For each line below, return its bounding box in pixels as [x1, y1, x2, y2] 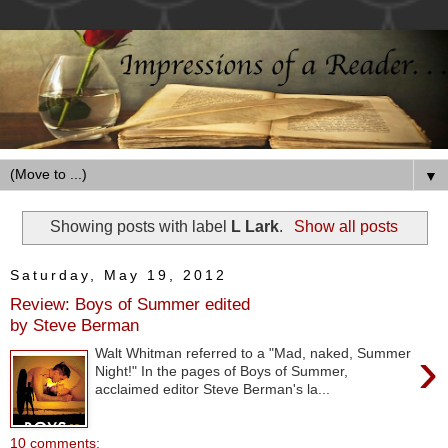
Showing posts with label [50, 218, 232, 236]
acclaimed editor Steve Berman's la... [95, 381, 331, 398]
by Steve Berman [10, 314, 139, 335]
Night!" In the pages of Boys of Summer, [95, 363, 349, 380]
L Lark [231, 218, 280, 236]
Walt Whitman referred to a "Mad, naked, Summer [95, 345, 412, 362]
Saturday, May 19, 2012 [10, 266, 227, 283]
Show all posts [293, 218, 398, 236]
